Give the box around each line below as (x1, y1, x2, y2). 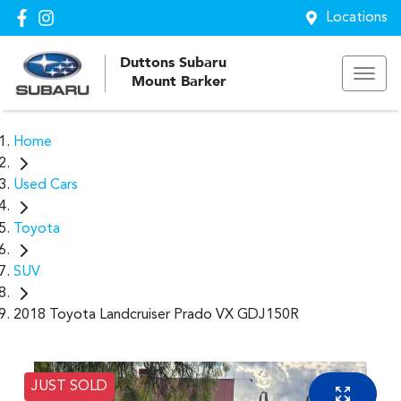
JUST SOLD (31, 380, 107, 394)
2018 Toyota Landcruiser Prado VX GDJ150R (13, 308, 299, 322)
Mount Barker (132, 74, 226, 90)
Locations (326, 11, 388, 25)
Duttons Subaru (120, 55, 226, 71)
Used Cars (13, 178, 78, 193)
